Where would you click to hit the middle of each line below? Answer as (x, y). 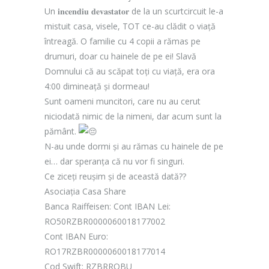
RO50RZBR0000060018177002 (105, 221)
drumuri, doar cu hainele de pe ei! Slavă (120, 56)
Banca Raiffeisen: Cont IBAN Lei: (107, 206)
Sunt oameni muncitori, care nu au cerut (122, 101)
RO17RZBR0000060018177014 (105, 251)
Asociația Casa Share (85, 191)
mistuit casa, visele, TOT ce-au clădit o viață (130, 26)
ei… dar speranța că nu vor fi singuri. (114, 161)
